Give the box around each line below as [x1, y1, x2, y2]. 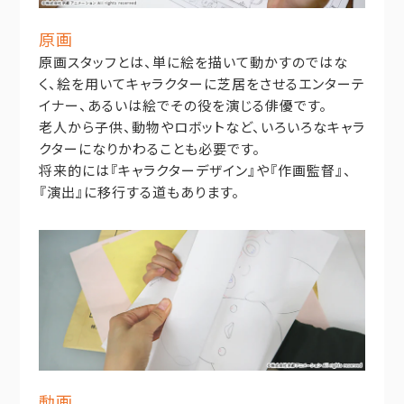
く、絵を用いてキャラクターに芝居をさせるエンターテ [38, 74, 365, 94]
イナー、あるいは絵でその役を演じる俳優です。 [38, 96, 327, 115]
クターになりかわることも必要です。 [38, 139, 261, 159]
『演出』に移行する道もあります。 [38, 182, 240, 202]
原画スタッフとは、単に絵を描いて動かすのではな [38, 52, 348, 72]
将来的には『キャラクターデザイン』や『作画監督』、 [38, 161, 352, 180]
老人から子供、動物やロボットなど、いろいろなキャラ [38, 117, 365, 137]
